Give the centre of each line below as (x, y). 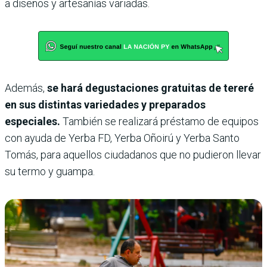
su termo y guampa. (50, 171)
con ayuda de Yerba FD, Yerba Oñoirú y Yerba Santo (122, 138)
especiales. (32, 121)
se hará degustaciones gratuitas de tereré (150, 88)
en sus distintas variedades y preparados (105, 104)
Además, (26, 88)
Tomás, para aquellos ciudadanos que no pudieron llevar (133, 154)
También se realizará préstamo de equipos (159, 121)
